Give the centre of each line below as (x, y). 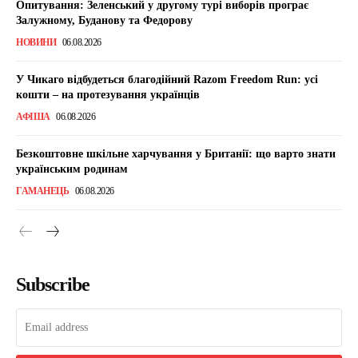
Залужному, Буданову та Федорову (104, 21)
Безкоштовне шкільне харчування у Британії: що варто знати (176, 154)
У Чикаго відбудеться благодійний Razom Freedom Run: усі (167, 80)
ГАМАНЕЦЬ (42, 191)
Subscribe (53, 285)
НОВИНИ (36, 43)
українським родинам (72, 169)
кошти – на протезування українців (108, 95)
